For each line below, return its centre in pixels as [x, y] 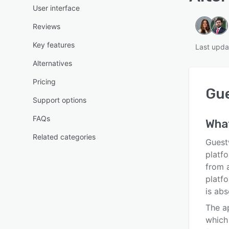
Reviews [47, 26]
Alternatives [52, 63]
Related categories [64, 137]
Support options [60, 100]
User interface [56, 8]
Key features [54, 45]
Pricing [44, 82]
